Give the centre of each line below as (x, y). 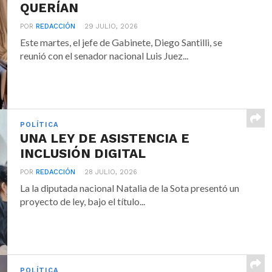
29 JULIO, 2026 (111, 26)
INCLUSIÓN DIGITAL (83, 153)
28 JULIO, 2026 (111, 172)
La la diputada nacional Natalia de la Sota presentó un (130, 188)
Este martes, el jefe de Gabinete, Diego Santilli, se (121, 42)
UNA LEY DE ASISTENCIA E (105, 138)
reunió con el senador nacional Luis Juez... (104, 55)
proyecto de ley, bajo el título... (83, 201)
